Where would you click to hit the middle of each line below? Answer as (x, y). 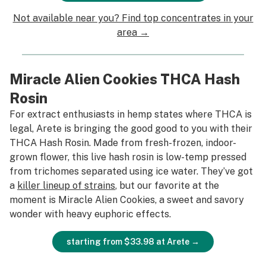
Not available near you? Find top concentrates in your (133, 18)
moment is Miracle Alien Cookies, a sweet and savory (127, 200)
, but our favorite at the (167, 186)
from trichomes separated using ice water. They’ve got (131, 171)
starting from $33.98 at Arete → (133, 242)
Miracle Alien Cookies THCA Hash (125, 79)
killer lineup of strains (66, 186)
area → (133, 32)
